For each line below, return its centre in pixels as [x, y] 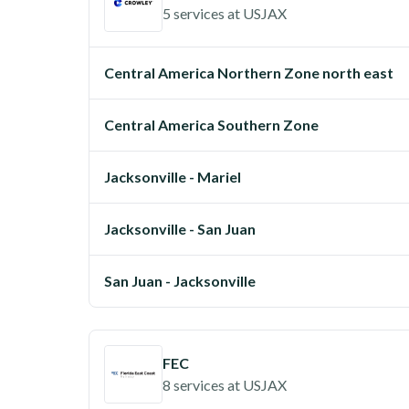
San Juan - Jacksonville [180, 281]
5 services [194, 13]
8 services [194, 385]
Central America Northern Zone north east [249, 73]
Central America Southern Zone [211, 125]
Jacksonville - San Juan [180, 229]
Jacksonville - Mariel [173, 177]
